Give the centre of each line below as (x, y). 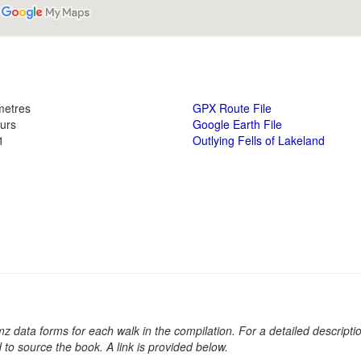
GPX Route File (232, 108)
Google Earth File (237, 124)
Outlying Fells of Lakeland (259, 140)
